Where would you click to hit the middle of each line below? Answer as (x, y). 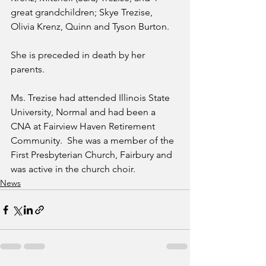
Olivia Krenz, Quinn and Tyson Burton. (90, 26)
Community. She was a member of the (94, 140)
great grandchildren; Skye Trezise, (83, 12)
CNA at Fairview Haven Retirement (84, 126)
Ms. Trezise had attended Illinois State (91, 98)
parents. (28, 69)
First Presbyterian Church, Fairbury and (93, 155)
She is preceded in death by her (79, 55)
